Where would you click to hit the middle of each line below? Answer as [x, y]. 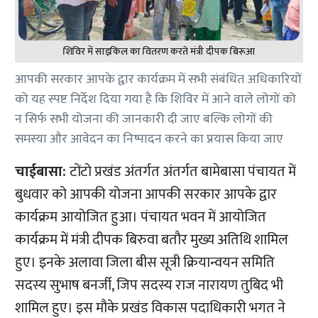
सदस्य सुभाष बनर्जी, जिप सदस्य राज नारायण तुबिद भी [149, 286]
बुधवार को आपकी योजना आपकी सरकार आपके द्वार [146, 195]
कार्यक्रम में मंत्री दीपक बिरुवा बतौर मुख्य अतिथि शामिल [152, 240]
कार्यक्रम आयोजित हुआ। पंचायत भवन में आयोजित [141, 218]
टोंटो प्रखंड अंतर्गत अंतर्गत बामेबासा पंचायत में [183, 172]
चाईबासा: [43, 172]
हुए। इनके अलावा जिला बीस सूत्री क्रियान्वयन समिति [145, 263]
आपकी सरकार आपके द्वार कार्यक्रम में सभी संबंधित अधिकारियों [159, 80]
